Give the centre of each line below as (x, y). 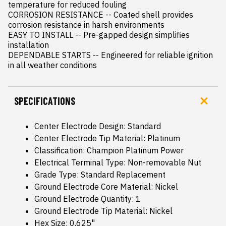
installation (29, 45)
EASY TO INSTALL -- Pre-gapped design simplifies (99, 35)
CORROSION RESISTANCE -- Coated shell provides (101, 15)
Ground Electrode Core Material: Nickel (106, 187)
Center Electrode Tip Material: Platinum (107, 138)
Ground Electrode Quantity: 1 (88, 199)
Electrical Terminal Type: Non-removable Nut (118, 162)
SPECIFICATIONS (45, 101)
